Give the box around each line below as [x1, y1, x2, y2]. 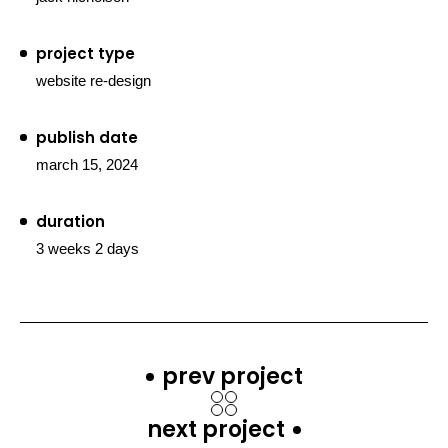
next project [147, 414, 285, 446]
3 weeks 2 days [36, 240, 139, 258]
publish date [36, 127, 138, 149]
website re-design [36, 72, 151, 90]
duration [36, 211, 105, 233]
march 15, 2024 [36, 156, 138, 174]
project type [36, 43, 135, 65]
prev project [161, 361, 303, 393]
